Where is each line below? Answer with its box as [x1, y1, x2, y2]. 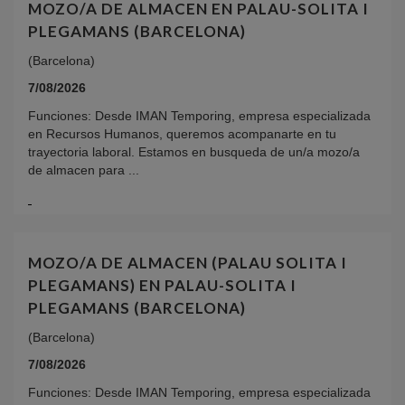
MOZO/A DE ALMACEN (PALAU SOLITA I [28, 253, 347, 273]
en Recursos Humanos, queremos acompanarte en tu [28, 127, 336, 142]
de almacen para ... [28, 163, 139, 178]
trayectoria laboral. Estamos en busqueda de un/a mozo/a [28, 145, 360, 160]
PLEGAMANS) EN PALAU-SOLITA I [28, 276, 297, 296]
